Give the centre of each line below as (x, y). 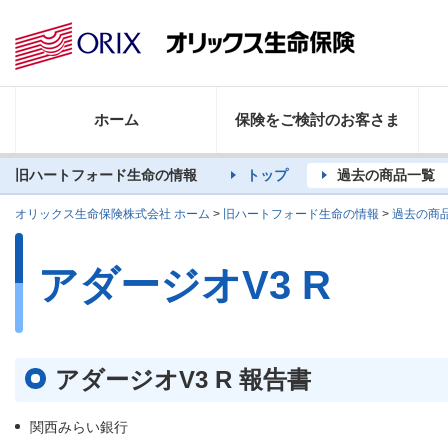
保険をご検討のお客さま (317, 120)
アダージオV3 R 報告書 (183, 380)
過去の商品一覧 (386, 175)
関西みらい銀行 (79, 427)
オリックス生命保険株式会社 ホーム (112, 214)
